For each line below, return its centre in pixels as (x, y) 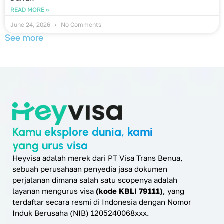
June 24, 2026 (31, 24)
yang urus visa (50, 146)
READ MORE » (30, 9)
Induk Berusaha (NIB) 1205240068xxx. (81, 213)
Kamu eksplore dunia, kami (83, 132)
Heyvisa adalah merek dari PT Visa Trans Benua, (98, 158)
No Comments (80, 24)
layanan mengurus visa (54, 191)
